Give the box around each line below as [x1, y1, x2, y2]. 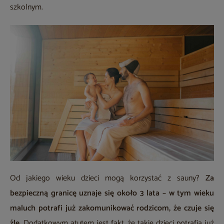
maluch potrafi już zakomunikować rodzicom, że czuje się [10, 201, 214, 215]
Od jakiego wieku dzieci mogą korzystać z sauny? [10, 171, 199, 185]
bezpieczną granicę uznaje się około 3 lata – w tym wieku [10, 186, 214, 200]
